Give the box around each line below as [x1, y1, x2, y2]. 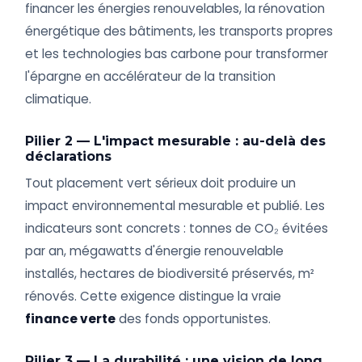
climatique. [25, 90, 92, 108]
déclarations [25, 149, 112, 165]
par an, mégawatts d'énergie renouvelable [25, 242, 284, 260]
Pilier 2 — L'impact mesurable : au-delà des [25, 133, 326, 149]
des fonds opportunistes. [116, 310, 271, 328]
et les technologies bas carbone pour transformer [25, 45, 329, 63]
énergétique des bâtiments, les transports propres [25, 23, 334, 40]
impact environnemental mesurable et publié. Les [25, 197, 326, 215]
